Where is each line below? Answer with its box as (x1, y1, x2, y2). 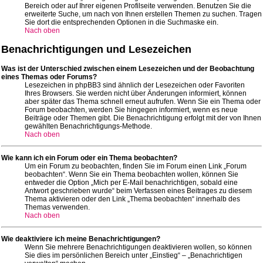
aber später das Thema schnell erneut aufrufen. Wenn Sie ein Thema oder (25, 97, 261, 106)
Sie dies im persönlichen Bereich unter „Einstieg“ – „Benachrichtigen (25, 251, 242, 259)
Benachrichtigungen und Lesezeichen (1, 43, 191, 55)
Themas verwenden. (25, 203, 90, 211)
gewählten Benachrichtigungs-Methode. (25, 122, 152, 130)
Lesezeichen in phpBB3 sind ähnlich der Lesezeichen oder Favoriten (25, 80, 245, 89)
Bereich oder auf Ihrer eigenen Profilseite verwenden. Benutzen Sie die (25, 1, 251, 10)
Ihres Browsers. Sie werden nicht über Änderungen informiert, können (25, 89, 247, 97)
